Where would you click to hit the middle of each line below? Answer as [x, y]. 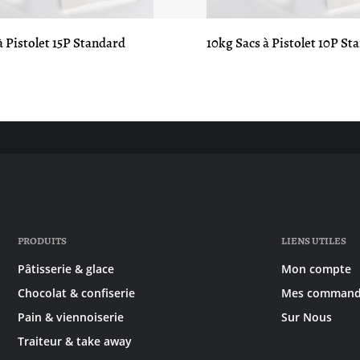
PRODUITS [43, 241]
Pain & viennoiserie [71, 317]
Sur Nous [306, 317]
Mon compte [316, 269]
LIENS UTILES [313, 241]
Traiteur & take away [75, 341]
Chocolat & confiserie [77, 293]
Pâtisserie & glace [66, 269]
